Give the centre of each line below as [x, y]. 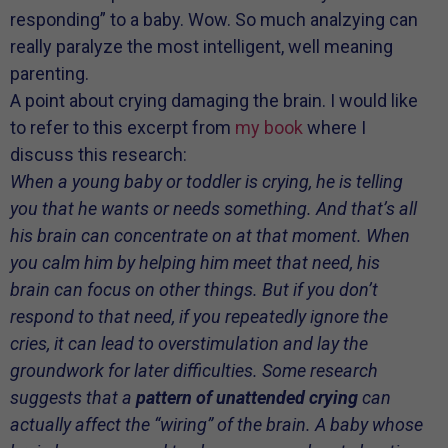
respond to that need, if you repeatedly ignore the [199, 317]
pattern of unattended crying [247, 398]
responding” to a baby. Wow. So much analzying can [214, 20]
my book [269, 128]
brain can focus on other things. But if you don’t [194, 290]
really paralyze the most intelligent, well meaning [201, 47]
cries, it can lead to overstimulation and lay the [189, 344]
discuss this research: [98, 155]
